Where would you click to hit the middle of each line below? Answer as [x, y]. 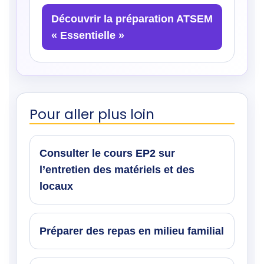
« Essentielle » [88, 35]
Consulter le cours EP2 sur [107, 153]
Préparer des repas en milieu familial [132, 231]
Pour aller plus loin [92, 114]
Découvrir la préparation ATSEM [132, 19]
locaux [56, 186]
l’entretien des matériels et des [117, 169]
